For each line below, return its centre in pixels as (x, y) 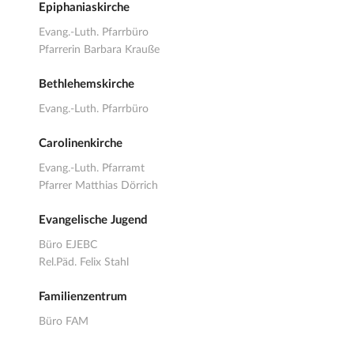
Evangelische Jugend (93, 220)
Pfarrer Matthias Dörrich (98, 186)
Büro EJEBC (68, 245)
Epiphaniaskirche (84, 8)
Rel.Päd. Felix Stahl (84, 263)
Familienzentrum (83, 296)
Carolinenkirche (81, 144)
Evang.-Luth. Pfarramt (92, 169)
